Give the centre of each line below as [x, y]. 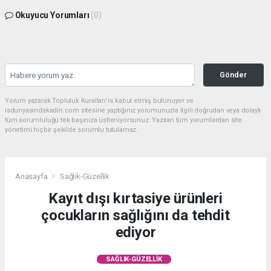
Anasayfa [32, 176]
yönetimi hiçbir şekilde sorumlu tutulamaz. [71, 130]
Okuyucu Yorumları [52, 15]
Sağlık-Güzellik [85, 176]
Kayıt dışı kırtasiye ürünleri [135, 198]
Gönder [233, 75]
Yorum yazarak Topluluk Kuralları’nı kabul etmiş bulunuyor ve [99, 101]
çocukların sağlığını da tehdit [135, 215]
